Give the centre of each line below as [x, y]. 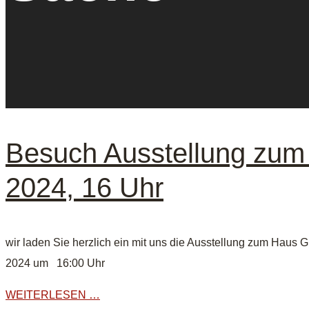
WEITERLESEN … [53, 295]
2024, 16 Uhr [84, 188]
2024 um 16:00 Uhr [55, 263]
